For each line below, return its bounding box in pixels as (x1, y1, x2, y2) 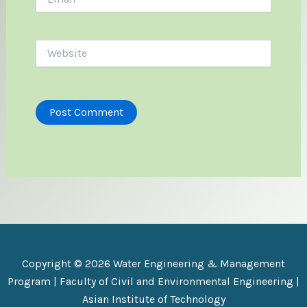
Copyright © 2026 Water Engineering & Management (22, 257, 285, 271)
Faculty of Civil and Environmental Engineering (60, 275, 293, 288)
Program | (8, 275, 60, 288)
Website (34, 39, 71, 51)
